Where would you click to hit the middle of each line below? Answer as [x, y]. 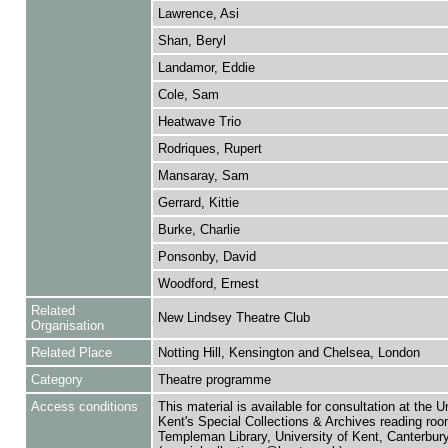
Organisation [67, 325]
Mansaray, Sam [203, 175]
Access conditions [84, 406]
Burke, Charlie [198, 229]
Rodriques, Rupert [209, 148]
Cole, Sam [188, 94]
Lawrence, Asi [198, 13]
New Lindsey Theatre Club [233, 317]
